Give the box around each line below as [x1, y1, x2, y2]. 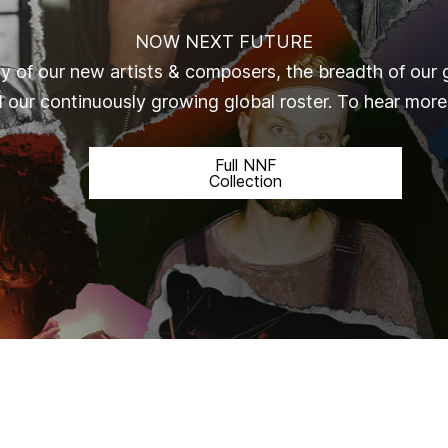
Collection [209, 171, 282, 192]
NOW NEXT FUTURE [135, 31, 313, 53]
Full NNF [214, 155, 277, 176]
